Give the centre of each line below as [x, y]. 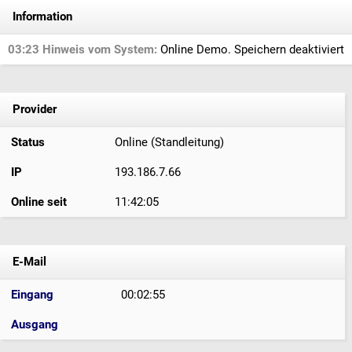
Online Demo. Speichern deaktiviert [251, 49]
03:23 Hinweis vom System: [82, 49]
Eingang [32, 295]
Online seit [37, 202]
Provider [33, 109]
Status [26, 142]
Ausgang [35, 324]
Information [42, 16]
